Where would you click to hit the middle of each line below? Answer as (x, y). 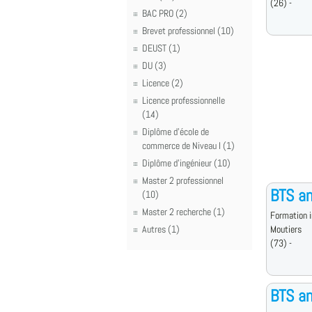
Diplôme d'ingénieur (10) (186, 163)
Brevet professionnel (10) (188, 31)
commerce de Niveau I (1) (188, 146)
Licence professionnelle (184, 100)
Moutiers (286, 229)
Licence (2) (163, 83)
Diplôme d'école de (175, 132)
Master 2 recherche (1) (184, 212)
